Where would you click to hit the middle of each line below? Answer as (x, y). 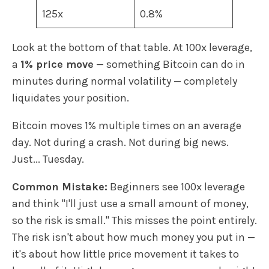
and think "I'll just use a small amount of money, (130, 203)
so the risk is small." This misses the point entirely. (134, 220)
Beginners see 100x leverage (176, 186)
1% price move (57, 64)
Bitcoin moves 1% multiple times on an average (127, 125)
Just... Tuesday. (48, 159)
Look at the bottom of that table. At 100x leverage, (132, 47)
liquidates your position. (71, 98)
